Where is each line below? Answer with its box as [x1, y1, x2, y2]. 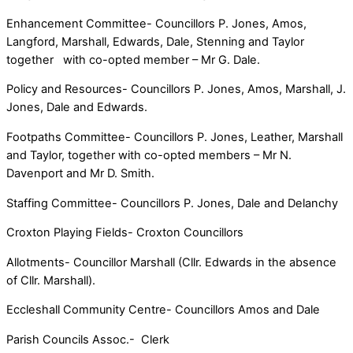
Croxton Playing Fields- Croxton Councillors [6, 225, 243, 240]
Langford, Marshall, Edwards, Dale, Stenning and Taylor [6, 34, 307, 49]
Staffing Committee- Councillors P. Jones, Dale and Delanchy [6, 195, 338, 210]
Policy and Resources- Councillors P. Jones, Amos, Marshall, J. [6, 82, 346, 97]
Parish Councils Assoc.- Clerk [6, 333, 169, 347]
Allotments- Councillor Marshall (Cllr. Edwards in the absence [6, 255, 336, 269]
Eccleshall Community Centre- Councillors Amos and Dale [6, 303, 320, 318]
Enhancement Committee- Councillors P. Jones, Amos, [6, 16, 307, 31]
